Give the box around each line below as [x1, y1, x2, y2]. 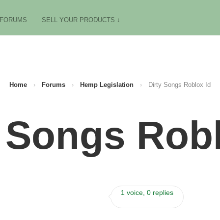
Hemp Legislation [80, 81, 134, 88]
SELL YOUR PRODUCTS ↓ [42, 16, 120, 24]
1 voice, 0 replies [121, 189, 173, 196]
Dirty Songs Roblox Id [148, 81, 211, 88]
